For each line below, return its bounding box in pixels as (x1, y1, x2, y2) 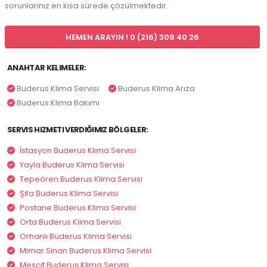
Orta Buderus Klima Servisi (20, 216, 121, 228)
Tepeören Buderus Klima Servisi (20, 173, 142, 185)
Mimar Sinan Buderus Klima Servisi (20, 245, 151, 257)
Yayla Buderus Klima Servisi (20, 159, 125, 171)
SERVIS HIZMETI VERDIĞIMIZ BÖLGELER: (7, 124, 148, 136)
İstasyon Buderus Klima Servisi (20, 145, 136, 157)
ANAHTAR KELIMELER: (7, 62, 86, 74)
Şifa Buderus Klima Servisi (20, 188, 118, 200)
